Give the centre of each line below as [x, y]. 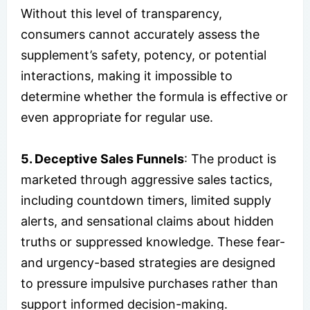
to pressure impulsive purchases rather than [149, 283]
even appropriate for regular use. [117, 117]
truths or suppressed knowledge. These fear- [153, 241]
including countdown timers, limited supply [146, 200]
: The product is [230, 158]
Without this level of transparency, [121, 13]
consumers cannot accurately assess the [140, 34]
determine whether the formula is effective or [154, 96]
